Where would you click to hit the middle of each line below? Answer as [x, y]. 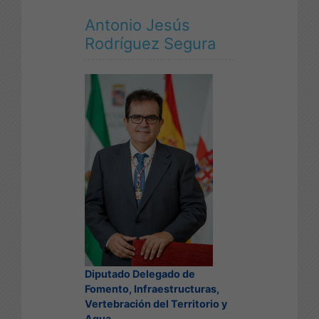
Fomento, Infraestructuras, [152, 288]
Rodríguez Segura [150, 43]
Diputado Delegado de [140, 273]
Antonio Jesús [137, 25]
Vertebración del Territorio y [156, 303]
